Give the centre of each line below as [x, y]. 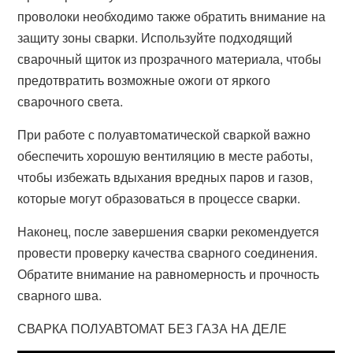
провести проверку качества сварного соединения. [168, 253]
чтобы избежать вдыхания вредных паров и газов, [165, 177]
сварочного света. [71, 101]
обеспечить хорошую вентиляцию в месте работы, [165, 156]
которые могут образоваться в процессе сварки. [159, 198]
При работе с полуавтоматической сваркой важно [164, 134]
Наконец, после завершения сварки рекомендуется [169, 231]
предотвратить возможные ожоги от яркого [144, 80]
